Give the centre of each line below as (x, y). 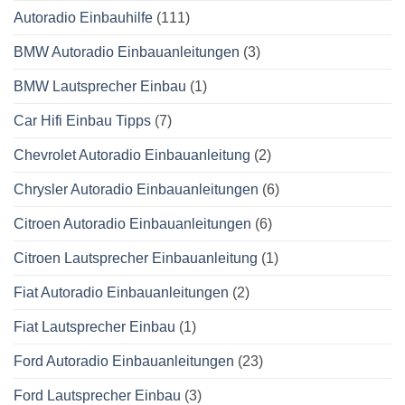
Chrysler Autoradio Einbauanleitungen (136, 190)
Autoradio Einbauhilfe (83, 18)
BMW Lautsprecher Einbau (100, 87)
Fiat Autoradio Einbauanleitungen (121, 293)
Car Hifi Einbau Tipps (82, 121)
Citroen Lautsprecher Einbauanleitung (136, 259)
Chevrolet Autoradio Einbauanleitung (132, 155)
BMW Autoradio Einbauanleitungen (127, 52)
